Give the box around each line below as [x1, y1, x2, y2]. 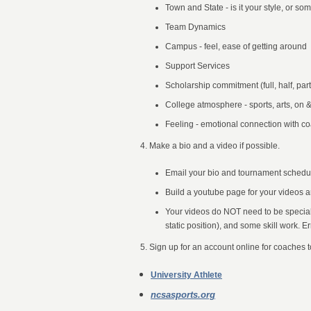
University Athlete [151, 270, 222, 280]
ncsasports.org [151, 289, 215, 300]
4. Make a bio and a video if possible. [140, 141, 280, 151]
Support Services [165, 61, 230, 71]
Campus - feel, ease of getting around [165, 42, 307, 51]
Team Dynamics [165, 22, 226, 32]
